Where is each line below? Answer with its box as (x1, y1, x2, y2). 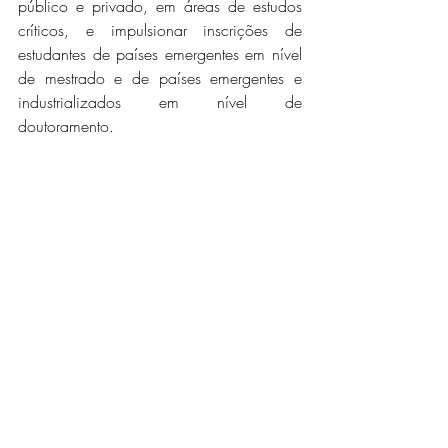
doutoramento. (18, 115, 114, 138)
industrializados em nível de (18, 91, 302, 114)
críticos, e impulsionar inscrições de (18, 19, 302, 42)
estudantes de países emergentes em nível (18, 43, 302, 66)
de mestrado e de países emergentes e (18, 67, 302, 90)
